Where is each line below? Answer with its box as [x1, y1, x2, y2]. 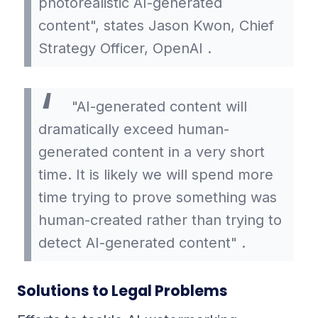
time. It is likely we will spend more [38, 166, 273, 184]
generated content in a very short [38, 143, 265, 161]
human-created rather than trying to [38, 212, 282, 229]
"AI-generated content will [67, 98, 247, 116]
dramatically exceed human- [38, 121, 229, 138]
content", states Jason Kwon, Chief [38, 17, 274, 35]
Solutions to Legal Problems [17, 280, 228, 302]
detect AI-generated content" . [38, 234, 246, 252]
